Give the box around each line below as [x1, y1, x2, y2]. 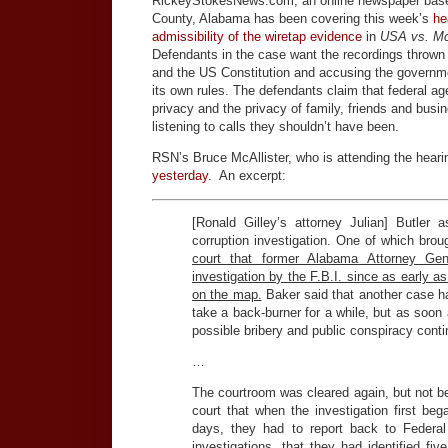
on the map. [192, 286, 262, 302]
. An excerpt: [208, 168, 286, 184]
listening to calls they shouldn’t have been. [152, 119, 399, 135]
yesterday [152, 168, 208, 184]
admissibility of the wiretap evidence [152, 29, 362, 45]
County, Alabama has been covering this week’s [152, 11, 433, 27]
